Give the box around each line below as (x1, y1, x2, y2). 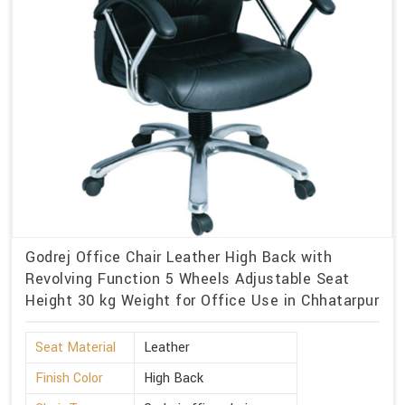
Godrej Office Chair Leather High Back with (25, 247, 332, 268)
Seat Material (35, 337, 116, 357)
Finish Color (35, 368, 103, 388)
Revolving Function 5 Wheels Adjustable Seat (25, 268, 350, 290)
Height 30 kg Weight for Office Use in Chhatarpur (25, 290, 379, 312)
